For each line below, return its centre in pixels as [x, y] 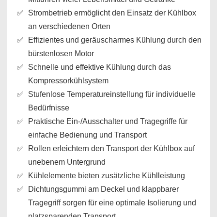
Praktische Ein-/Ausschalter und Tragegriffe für [108, 121]
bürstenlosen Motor [61, 54]
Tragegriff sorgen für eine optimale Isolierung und [112, 203]
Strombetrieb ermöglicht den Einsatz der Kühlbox [112, 13]
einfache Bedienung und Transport [87, 135]
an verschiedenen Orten [69, 26]
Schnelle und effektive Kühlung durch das [100, 67]
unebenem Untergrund [67, 162]
